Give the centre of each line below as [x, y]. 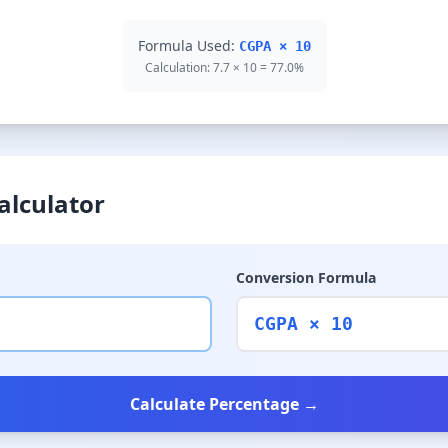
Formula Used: [188, 45]
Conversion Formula [306, 277]
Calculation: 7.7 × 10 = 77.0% [224, 67]
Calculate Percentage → [224, 404]
